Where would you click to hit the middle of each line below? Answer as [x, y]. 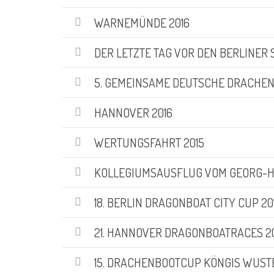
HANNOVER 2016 [133, 112]
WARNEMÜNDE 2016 [142, 22]
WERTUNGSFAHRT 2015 [149, 142]
